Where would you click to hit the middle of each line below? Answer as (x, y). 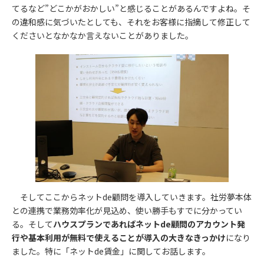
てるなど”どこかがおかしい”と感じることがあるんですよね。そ (131, 8)
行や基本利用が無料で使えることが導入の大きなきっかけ (119, 237)
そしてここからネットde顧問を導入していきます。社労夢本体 (132, 197)
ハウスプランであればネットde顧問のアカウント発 (149, 224)
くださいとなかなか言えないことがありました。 (103, 35)
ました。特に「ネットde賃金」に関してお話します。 (111, 251)
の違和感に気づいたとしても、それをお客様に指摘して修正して (131, 22)
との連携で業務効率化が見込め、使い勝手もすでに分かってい (127, 210)
